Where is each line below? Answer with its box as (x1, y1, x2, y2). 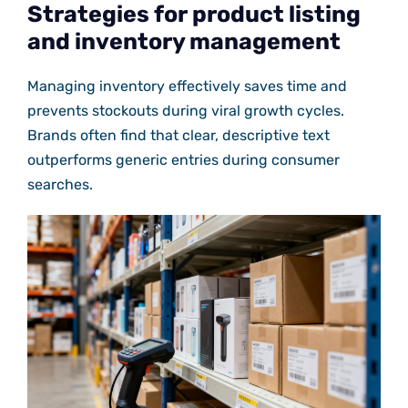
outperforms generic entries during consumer (26, 151, 340, 169)
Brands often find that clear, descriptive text (26, 127, 330, 145)
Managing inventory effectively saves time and (26, 77, 347, 96)
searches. (26, 176, 93, 194)
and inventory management (26, 28, 341, 56)
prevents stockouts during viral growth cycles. (26, 102, 344, 120)
